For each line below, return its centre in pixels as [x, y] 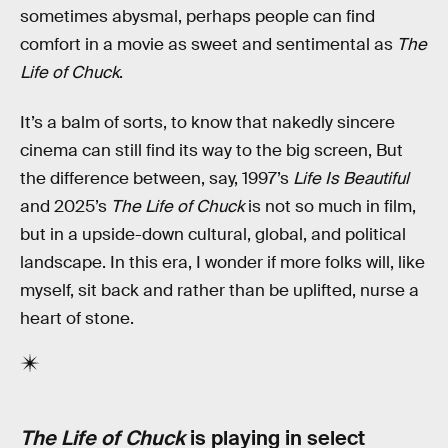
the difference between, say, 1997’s [156, 179]
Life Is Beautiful [351, 179]
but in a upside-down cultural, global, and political [213, 235]
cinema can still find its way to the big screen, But [211, 151]
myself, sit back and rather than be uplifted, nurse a [219, 291]
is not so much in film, [332, 207]
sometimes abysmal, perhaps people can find [197, 17]
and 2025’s [65, 207]
